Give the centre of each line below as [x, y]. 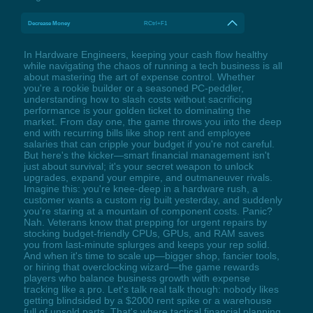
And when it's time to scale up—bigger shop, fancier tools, [151, 255]
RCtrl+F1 [156, 23]
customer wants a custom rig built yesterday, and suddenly [153, 199]
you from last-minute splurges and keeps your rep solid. [146, 244]
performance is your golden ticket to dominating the [137, 110]
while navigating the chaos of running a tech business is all [153, 65]
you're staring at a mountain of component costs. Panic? [148, 211]
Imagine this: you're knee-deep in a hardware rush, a [140, 188]
